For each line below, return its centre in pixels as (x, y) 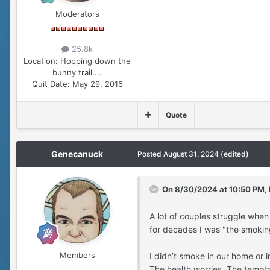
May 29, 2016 (97, 83)
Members (77, 255)
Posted (150, 154)
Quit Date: (51, 83)
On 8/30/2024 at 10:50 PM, (215, 189)
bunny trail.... (77, 72)
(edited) (235, 154)
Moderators (77, 14)
